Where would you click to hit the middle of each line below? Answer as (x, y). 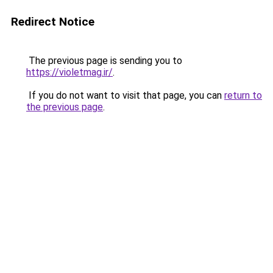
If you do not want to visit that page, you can (125, 95)
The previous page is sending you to (104, 61)
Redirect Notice (53, 22)
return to (243, 95)
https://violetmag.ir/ (69, 72)
